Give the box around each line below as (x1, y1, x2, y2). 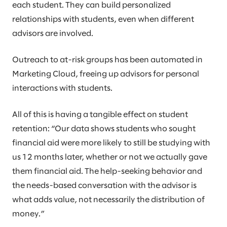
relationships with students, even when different (12, 16, 194, 24)
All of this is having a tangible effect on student (12, 111, 188, 119)
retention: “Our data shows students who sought (12, 125, 196, 133)
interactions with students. (12, 85, 112, 93)
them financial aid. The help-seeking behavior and (12, 168, 202, 176)
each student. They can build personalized (12, 2, 171, 10)
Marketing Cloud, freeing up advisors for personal (12, 70, 199, 79)
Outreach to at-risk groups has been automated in (12, 56, 203, 64)
